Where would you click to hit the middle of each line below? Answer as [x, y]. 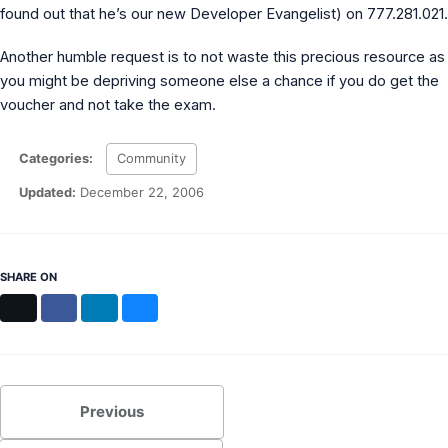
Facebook [92, 306]
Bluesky [168, 306]
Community [152, 158]
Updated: [46, 192]
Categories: [56, 158]
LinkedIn [129, 306]
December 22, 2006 [142, 192]
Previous [112, 412]
